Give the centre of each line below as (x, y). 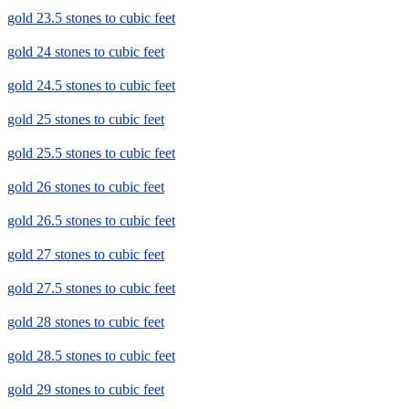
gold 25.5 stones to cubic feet (91, 153)
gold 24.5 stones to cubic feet (91, 86)
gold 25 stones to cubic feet (86, 120)
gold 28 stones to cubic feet (86, 322)
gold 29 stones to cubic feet (86, 390)
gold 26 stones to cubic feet (86, 187)
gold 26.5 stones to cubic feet (91, 221)
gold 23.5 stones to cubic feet (91, 18)
